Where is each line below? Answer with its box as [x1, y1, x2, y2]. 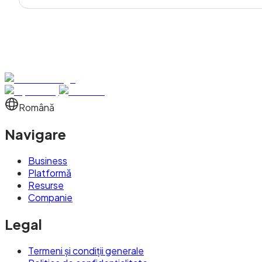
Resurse [28, 178, 64, 191]
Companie [28, 191, 73, 204]
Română [19, 101, 54, 113]
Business [28, 154, 67, 167]
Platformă [28, 166, 71, 179]
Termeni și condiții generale [28, 244, 144, 257]
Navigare [5, 125, 66, 143]
